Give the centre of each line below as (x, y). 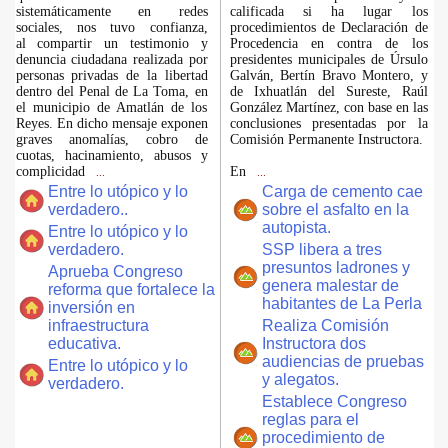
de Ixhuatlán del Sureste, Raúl (328, 91)
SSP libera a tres (321, 249)
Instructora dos (313, 343)
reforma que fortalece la (131, 289)
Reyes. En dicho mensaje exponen (111, 123)
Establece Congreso (334, 401)
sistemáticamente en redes (111, 11)
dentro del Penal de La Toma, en (111, 91)
